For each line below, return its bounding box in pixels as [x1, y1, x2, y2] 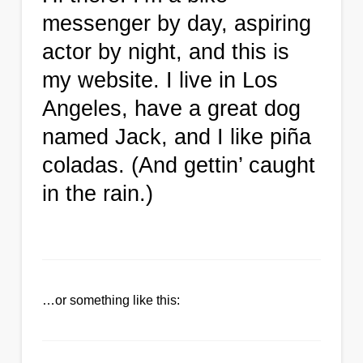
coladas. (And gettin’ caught [41, 152, 315, 178]
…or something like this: [41, 293, 180, 307]
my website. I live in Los [41, 67, 278, 93]
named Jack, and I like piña [41, 124, 311, 150]
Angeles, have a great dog [41, 96, 301, 122]
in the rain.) [41, 181, 153, 207]
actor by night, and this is [41, 39, 289, 65]
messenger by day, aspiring [41, 11, 311, 36]
